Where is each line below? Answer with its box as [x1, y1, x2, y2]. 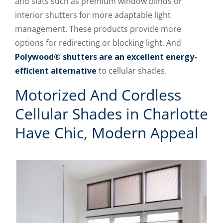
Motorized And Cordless [15, 84, 181, 105]
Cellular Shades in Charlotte [15, 103, 208, 124]
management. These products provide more [15, 23, 181, 34]
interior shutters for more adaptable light [15, 9, 171, 20]
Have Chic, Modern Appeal [15, 122, 199, 143]
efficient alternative [15, 65, 97, 76]
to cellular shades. [97, 65, 167, 76]
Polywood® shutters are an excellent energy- [15, 51, 197, 62]
